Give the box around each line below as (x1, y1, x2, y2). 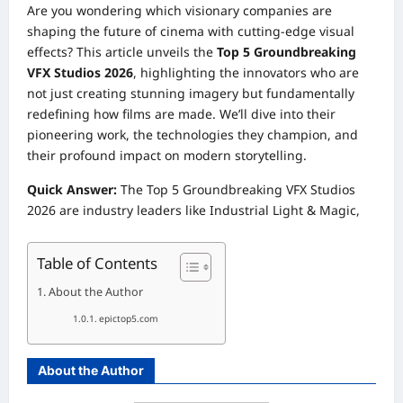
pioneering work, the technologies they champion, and (27, 126, 358, 144)
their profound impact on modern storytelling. (27, 147, 307, 165)
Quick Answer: (27, 181, 117, 199)
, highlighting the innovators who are (133, 64, 359, 82)
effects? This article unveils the (27, 43, 217, 61)
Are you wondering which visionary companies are (27, 2, 332, 20)
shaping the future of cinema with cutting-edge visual (27, 22, 354, 40)
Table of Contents (37, 253, 157, 274)
